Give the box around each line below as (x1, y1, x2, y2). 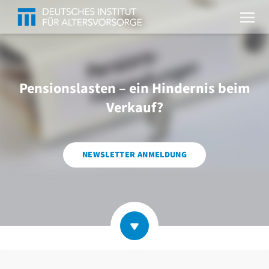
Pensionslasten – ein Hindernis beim (19, 77, 250, 99)
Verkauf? (106, 97, 163, 118)
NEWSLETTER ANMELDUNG (82, 148, 187, 161)
